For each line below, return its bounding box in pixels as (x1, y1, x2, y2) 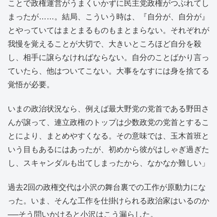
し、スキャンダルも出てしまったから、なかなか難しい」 (8, 158, 209, 167)
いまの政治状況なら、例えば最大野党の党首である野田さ (8, 104, 209, 113)
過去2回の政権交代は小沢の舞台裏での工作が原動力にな (8, 183, 206, 192)
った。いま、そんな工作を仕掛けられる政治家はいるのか (8, 197, 209, 205)
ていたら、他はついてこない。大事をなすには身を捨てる (8, 66, 209, 75)
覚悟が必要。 (8, 80, 54, 89)
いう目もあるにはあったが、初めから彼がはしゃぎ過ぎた (8, 145, 209, 154)
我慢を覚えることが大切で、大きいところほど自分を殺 (8, 39, 201, 48)
